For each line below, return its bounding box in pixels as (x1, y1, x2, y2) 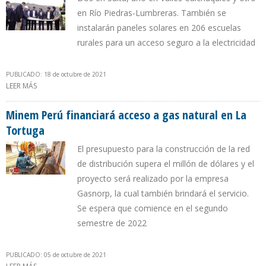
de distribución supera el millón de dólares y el (77, 158, 254, 170)
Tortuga (6, 122, 45, 139)
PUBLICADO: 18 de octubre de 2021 (6, 70, 106, 79)
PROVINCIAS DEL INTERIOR (37, 93, 124, 104)
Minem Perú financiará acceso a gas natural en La (6, 107, 246, 123)
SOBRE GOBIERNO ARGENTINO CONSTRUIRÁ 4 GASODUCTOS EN (37, 81, 252, 91)
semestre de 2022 (77, 217, 147, 229)
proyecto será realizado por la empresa (77, 173, 229, 185)
